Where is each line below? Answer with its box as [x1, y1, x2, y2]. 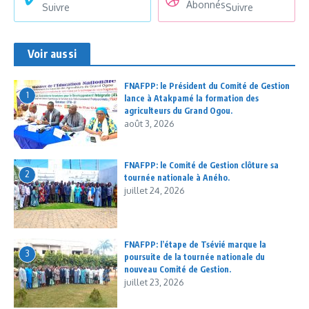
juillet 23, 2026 [124, 276, 184, 288]
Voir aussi [28, 46, 77, 61]
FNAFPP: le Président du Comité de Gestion [124, 80, 290, 91]
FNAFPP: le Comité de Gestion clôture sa [124, 159, 279, 170]
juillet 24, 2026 [124, 184, 185, 196]
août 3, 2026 [124, 117, 175, 129]
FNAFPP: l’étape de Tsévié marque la [124, 239, 266, 250]
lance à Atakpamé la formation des [124, 92, 259, 103]
